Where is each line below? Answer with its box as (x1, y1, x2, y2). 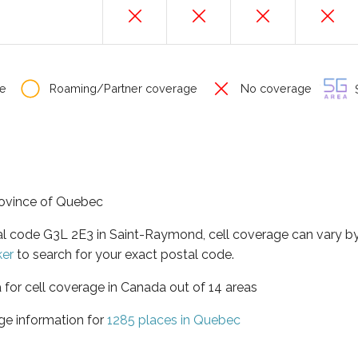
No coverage (237, 82, 312, 95)
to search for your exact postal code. (14, 246, 234, 262)
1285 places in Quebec (107, 312, 241, 328)
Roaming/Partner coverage (46, 82, 197, 95)
